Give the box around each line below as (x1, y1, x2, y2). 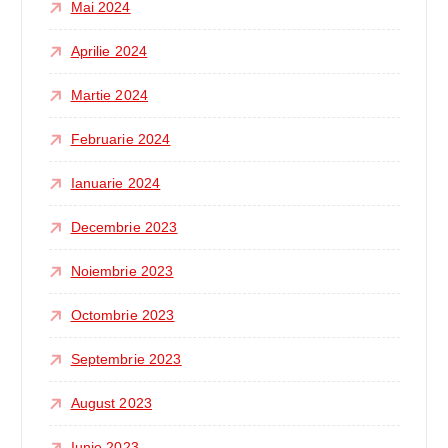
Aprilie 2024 (70, 43, 148, 60)
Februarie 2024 (70, 131, 171, 148)
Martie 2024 (70, 87, 149, 104)
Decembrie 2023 (70, 219, 178, 236)
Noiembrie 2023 (70, 263, 174, 280)
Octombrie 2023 (70, 307, 175, 324)
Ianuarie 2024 (70, 175, 161, 192)
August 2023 (70, 395, 153, 412)
